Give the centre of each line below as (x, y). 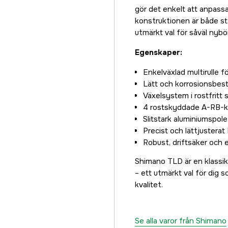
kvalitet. (149, 185)
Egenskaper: (159, 52)
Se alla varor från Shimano (181, 221)
